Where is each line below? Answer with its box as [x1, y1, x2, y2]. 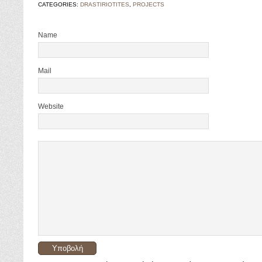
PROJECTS [133, 1, 164, 8]
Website [38, 102, 64, 111]
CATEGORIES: [38, 1, 80, 8]
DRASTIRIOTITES [80, 1, 129, 8]
